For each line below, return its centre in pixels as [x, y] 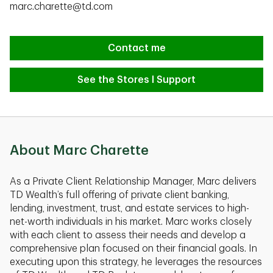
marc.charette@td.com [61, 7]
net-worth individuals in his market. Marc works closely [131, 222]
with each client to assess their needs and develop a [128, 235]
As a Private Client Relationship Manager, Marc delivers [133, 182]
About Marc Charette [79, 151]
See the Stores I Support [136, 80]
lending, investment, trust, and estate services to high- [129, 208]
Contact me [136, 48]
